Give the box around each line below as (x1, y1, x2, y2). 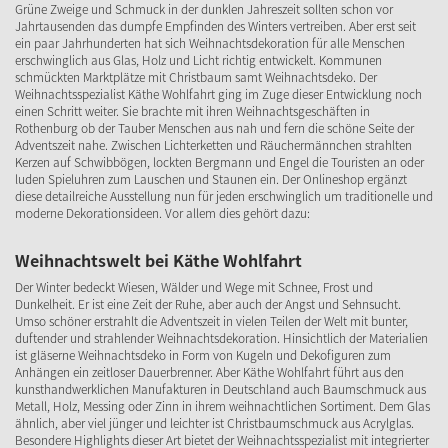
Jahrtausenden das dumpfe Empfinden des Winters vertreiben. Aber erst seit (15, 17, 416, 35)
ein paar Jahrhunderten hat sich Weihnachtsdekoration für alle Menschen (15, 34, 405, 52)
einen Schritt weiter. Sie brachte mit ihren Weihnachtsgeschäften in (15, 102, 370, 120)
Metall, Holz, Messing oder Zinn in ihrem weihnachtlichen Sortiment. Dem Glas (15, 397, 430, 415)
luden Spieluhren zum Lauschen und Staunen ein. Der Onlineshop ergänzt (15, 170, 407, 188)
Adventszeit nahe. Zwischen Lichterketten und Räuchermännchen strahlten (15, 136, 412, 154)
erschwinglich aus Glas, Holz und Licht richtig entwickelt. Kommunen (15, 51, 382, 69)
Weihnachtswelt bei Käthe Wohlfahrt (15, 248, 302, 272)
